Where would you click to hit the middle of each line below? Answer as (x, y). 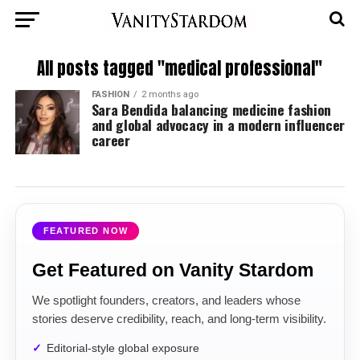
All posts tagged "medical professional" (180, 69)
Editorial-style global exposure (123, 348)
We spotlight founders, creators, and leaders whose (166, 301)
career (110, 140)
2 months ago (170, 94)
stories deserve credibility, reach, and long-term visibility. (179, 319)
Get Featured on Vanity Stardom (172, 270)
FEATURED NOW (86, 231)
